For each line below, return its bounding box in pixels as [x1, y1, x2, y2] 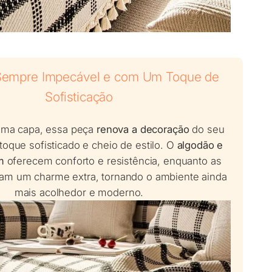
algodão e [177, 139, 223, 152]
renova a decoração [97, 123, 189, 136]
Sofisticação [44, 89, 114, 105]
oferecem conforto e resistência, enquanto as [4, 155, 222, 168]
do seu [189, 123, 225, 136]
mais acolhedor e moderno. [14, 186, 144, 199]
